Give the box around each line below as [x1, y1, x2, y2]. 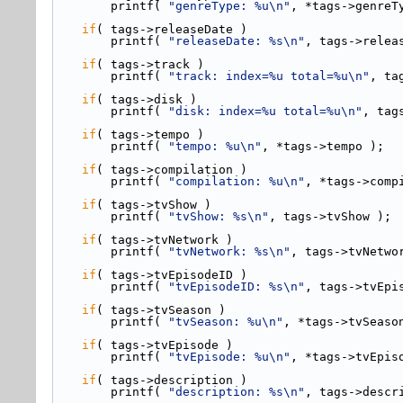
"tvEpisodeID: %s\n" [168, 280, 305, 293]
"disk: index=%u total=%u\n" [168, 104, 363, 118]
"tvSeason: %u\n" [168, 315, 283, 328]
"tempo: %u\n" [168, 139, 262, 153]
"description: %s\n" [168, 385, 305, 399]
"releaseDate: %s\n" [168, 34, 305, 48]
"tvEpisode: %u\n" [168, 350, 291, 363]
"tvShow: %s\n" [168, 210, 269, 223]
